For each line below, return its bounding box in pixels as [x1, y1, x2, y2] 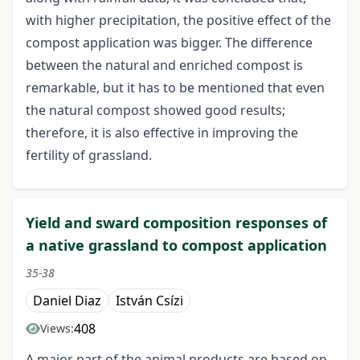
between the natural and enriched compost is [26, 56, 303, 75]
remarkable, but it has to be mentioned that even [26, 79, 325, 97]
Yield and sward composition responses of [26, 213, 327, 233]
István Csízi [116, 292, 183, 310]
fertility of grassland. [26, 146, 152, 165]
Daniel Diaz [33, 292, 101, 310]
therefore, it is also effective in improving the [26, 124, 298, 142]
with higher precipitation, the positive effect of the [26, 11, 331, 30]
